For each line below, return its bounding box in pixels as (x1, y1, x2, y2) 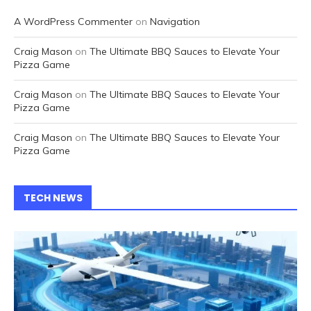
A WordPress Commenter (14, 15, 133, 28)
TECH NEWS (24, 191, 83, 205)
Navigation (150, 15, 200, 28)
